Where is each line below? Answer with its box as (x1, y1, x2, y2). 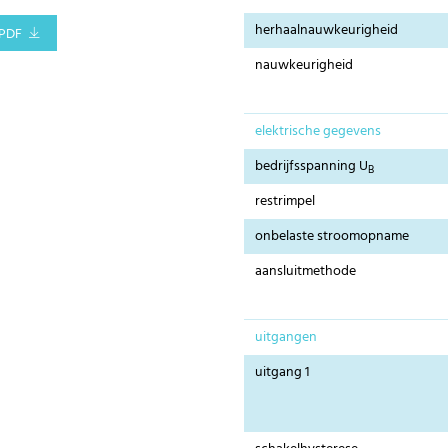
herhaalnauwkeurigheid (255, 19, 399, 43)
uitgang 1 (255, 361, 311, 385)
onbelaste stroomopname (255, 225, 410, 249)
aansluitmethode (255, 260, 357, 284)
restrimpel (255, 190, 316, 214)
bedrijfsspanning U (255, 155, 369, 179)
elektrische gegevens (255, 120, 382, 144)
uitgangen (255, 326, 318, 350)
